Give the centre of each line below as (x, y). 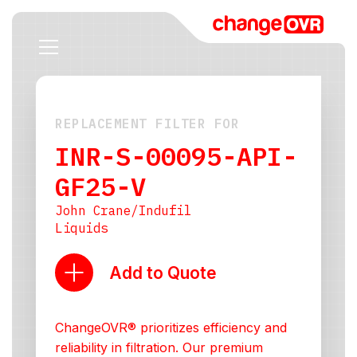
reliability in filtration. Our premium (159, 347)
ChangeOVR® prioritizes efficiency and (171, 328)
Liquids (82, 228)
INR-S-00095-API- (176, 156)
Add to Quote (163, 273)
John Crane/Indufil (123, 210)
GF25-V (100, 186)
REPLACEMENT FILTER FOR (147, 124)
